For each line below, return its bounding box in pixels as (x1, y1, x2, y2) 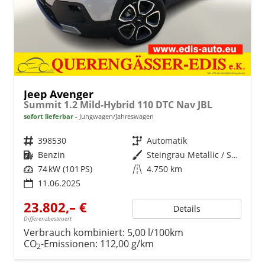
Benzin (38, 148, 65, 160)
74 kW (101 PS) (38, 163, 92, 174)
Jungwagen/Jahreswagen (77, 111, 154, 121)
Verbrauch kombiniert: (24, 225, 127, 239)
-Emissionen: (41, 237, 100, 250)
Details (173, 202, 201, 214)
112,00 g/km (100, 237, 154, 250)
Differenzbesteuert (24, 214, 72, 222)
